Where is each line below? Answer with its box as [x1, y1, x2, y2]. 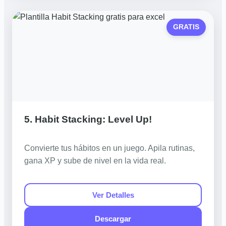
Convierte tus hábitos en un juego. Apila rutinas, [24, 144, 195, 152]
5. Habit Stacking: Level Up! [24, 114, 152, 125]
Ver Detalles [92, 190, 134, 199]
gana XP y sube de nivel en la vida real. [24, 156, 166, 165]
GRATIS [173, 23, 200, 31]
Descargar [95, 214, 131, 223]
